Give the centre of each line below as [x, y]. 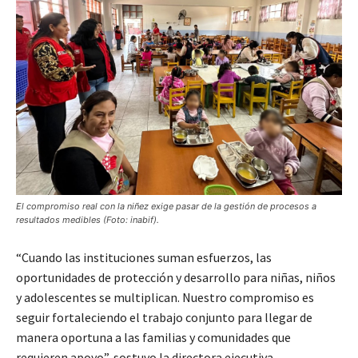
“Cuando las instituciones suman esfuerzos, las [144, 258]
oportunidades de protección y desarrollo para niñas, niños [176, 278]
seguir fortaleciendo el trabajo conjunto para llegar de [164, 318]
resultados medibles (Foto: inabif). [88, 220]
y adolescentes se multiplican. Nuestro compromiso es [165, 298]
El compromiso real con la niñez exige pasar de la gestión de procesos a [166, 207]
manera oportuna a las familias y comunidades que [153, 338]
